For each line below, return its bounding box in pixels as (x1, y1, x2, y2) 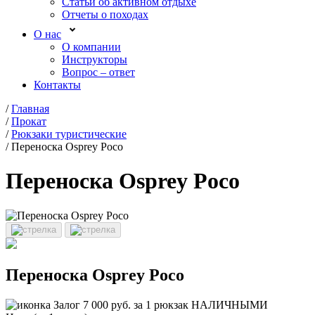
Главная (11, 103, 49, 115)
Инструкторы (62, 53, 127, 65)
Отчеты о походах (62, 8, 148, 20)
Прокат (11, 115, 46, 127)
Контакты (34, 79, 81, 91)
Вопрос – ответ (62, 66, 135, 78)
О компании (62, 41, 121, 53)
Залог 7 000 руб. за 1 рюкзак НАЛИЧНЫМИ (51, 298, 268, 311)
